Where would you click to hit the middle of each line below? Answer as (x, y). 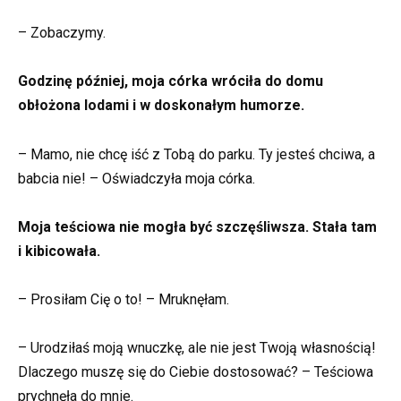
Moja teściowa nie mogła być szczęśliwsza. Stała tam (197, 226)
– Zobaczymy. (62, 33)
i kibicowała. (59, 251)
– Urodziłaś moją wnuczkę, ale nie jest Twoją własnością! (197, 348)
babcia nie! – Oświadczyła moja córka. (137, 178)
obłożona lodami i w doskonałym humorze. (161, 106)
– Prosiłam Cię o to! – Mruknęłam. (124, 300)
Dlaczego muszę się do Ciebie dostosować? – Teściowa (196, 372)
